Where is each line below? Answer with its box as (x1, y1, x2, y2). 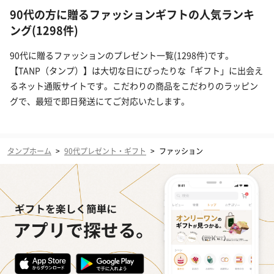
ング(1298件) (10, 22, 78, 39)
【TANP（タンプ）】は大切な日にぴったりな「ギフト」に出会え (10, 64, 263, 77)
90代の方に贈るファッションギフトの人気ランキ (10, 6, 254, 23)
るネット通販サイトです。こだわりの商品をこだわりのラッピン (10, 80, 258, 92)
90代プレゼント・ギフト (64, 146, 146, 157)
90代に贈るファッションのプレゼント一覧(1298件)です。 (10, 49, 234, 62)
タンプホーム (7, 146, 51, 157)
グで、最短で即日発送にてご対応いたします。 (10, 95, 190, 108)
